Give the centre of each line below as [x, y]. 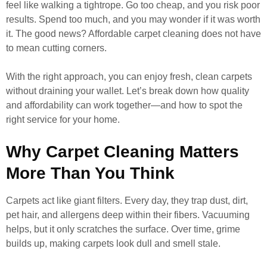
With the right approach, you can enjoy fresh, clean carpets [129, 77]
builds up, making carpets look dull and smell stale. [113, 243]
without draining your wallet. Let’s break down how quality [128, 91]
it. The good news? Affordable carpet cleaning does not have [133, 34]
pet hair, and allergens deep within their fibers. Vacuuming [128, 215]
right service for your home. [63, 119]
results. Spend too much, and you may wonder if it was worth [133, 19]
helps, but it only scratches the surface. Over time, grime [123, 229]
